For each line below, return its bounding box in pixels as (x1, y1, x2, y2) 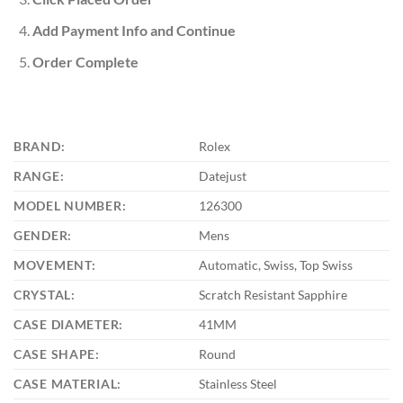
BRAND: (13, 139, 66, 155)
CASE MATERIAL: (13, 376, 122, 392)
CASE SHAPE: (13, 346, 100, 363)
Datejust (199, 168, 247, 184)
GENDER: (13, 228, 73, 244)
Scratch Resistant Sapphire (199, 287, 348, 303)
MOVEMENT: (13, 257, 96, 273)
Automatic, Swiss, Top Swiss (199, 257, 354, 273)
